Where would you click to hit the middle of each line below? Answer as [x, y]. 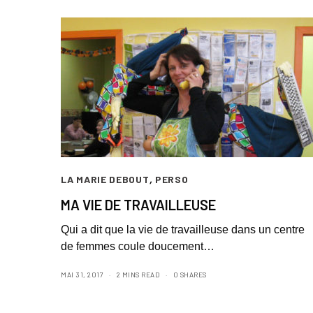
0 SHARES [190, 275]
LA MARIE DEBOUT [105, 180]
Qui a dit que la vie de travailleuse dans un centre [183, 230]
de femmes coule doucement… [138, 247]
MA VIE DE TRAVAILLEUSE [138, 205]
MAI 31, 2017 [82, 275]
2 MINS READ [138, 275]
